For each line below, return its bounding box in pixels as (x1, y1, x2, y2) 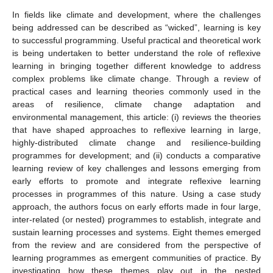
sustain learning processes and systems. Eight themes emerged (12, 227, 261, 237)
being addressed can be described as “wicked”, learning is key (12, 22, 261, 32)
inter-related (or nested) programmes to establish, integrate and (12, 214, 261, 224)
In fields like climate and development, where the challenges (12, 9, 261, 19)
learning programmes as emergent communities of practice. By (12, 252, 261, 263)
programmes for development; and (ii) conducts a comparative (12, 150, 261, 160)
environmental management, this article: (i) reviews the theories (12, 112, 261, 122)
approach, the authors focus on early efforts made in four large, (12, 201, 261, 211)
